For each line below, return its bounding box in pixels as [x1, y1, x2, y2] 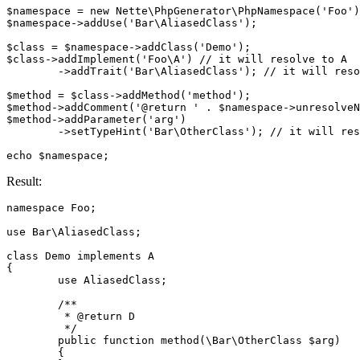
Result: [6, 174, 42, 188]
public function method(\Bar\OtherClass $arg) [6, 333, 58, 346]
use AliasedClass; [6, 273, 58, 286]
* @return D [6, 309, 58, 322]
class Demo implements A [6, 249, 154, 262]
